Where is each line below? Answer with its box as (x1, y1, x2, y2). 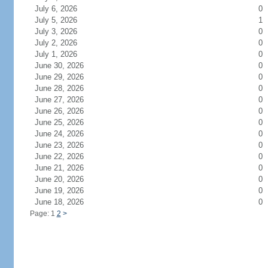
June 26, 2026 (34, 106, 98, 115)
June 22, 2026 (34, 152, 98, 161)
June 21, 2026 (34, 163, 98, 172)
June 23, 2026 (34, 141, 98, 150)
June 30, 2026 (34, 61, 98, 70)
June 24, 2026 (34, 129, 98, 138)
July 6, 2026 (34, 4, 92, 13)
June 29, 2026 (34, 72, 98, 81)
